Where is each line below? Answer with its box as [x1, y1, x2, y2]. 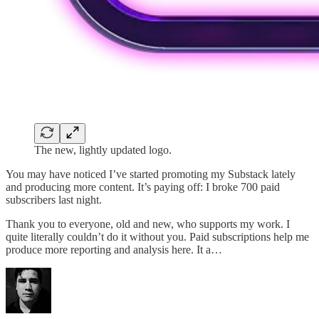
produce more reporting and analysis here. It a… [6, 243, 222, 256]
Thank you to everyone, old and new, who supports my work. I [6, 217, 290, 230]
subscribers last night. [6, 193, 102, 206]
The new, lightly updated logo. [34, 143, 172, 156]
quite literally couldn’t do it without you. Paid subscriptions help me [6, 230, 309, 243]
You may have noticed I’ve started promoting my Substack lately [6, 167, 296, 180]
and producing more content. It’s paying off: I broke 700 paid [6, 180, 280, 193]
